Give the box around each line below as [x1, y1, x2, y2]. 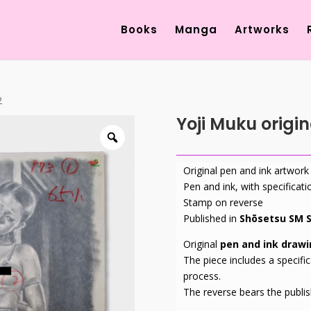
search [226, 14, 262, 28]
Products [226, 4, 272, 18]
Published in [183, 212, 239, 226]
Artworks [234, 22, 289, 37]
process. [183, 269, 221, 283]
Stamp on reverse [183, 196, 263, 210]
